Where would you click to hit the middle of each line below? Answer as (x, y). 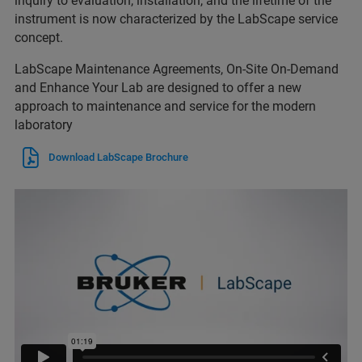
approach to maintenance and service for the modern (165, 106)
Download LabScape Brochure (118, 157)
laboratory (44, 124)
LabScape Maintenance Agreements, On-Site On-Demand (177, 69)
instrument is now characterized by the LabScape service (176, 19)
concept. (39, 37)
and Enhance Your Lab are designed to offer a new (158, 87)
